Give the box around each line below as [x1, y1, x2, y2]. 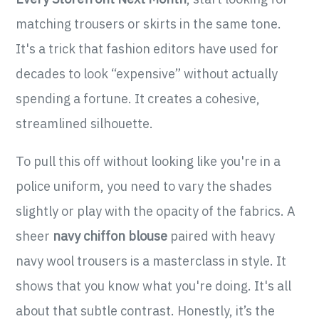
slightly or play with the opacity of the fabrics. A [16, 203, 296, 220]
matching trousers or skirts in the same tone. [16, 16, 282, 33]
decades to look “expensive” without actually [16, 66, 278, 83]
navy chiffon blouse [53, 228, 168, 245]
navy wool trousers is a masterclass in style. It [16, 253, 287, 270]
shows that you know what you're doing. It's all [16, 278, 292, 295]
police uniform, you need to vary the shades [16, 178, 273, 195]
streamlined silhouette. [16, 115, 154, 132]
